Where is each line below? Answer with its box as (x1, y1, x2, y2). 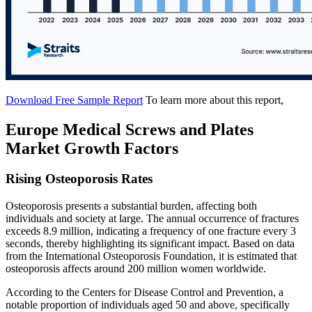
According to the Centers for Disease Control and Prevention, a (6, 286, 283, 299)
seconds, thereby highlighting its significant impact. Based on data (6, 237, 295, 250)
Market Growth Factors (6, 139, 178, 157)
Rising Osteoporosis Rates (6, 171, 153, 187)
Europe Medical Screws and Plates (6, 120, 253, 139)
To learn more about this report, (146, 93, 283, 106)
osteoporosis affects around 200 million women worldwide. (6, 263, 266, 275)
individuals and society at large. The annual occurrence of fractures (6, 212, 299, 225)
